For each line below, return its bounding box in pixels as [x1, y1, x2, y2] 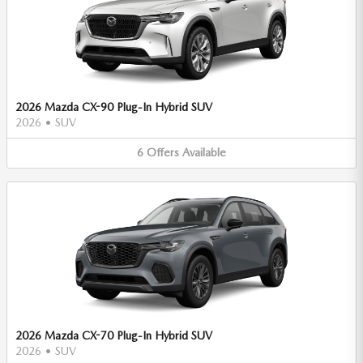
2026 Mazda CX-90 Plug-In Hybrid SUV [15, 100, 212, 113]
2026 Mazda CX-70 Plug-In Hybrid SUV [15, 328, 212, 342]
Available [182, 146, 226, 159]
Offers [147, 146, 179, 159]
